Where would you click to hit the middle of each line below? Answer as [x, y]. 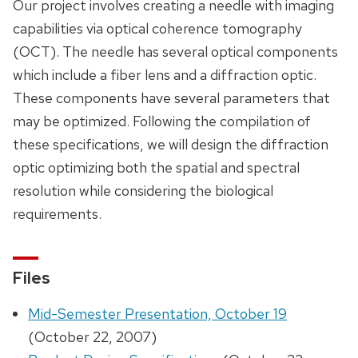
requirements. [57, 213]
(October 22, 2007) [93, 337]
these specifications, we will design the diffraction [171, 144]
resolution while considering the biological [143, 190]
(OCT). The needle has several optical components [175, 51]
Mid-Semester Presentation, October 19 [158, 314]
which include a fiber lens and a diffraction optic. [165, 74]
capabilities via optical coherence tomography [157, 28]
